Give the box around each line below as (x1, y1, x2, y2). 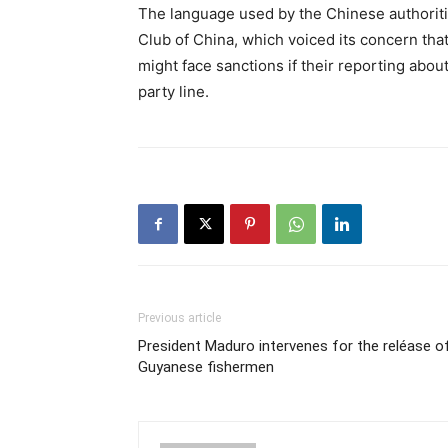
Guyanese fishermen (138, 358, 274, 377)
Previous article (138, 311, 221, 326)
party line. (138, 82, 209, 102)
